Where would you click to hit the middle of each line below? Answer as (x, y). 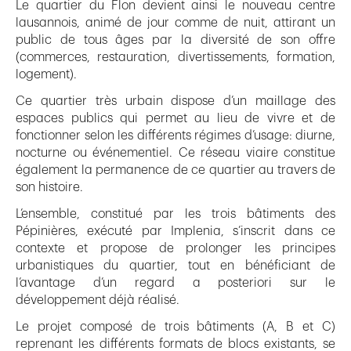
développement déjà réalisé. (98, 300)
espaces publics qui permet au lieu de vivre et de (175, 119)
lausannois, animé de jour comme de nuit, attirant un (175, 23)
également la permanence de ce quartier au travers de (175, 170)
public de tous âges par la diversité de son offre (175, 40)
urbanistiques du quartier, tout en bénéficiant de (175, 266)
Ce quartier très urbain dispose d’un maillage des (175, 101)
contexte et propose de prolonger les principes (175, 249)
